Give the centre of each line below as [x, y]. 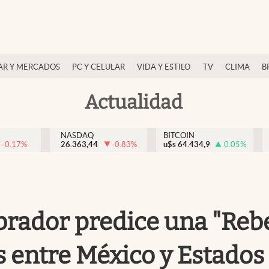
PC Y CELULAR [98, 67]
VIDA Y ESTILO [164, 67]
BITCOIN [179, 135]
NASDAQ [77, 135]
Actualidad [133, 102]
